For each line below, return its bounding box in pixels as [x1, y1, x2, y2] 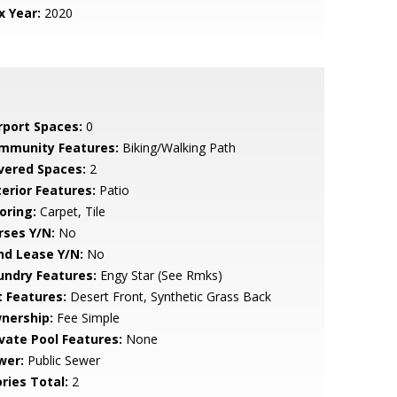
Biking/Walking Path [118, 139, 236, 156]
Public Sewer [23, 352, 100, 369]
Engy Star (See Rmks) [96, 267, 222, 284]
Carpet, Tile [35, 203, 105, 220]
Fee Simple [52, 309, 120, 326]
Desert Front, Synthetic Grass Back [66, 288, 271, 305]
